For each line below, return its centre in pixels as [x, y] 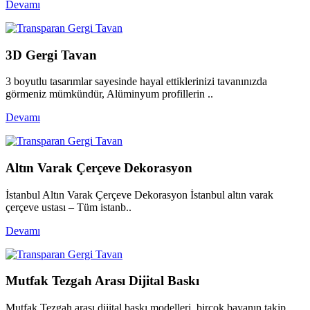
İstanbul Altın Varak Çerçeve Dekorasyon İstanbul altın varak [139, 194]
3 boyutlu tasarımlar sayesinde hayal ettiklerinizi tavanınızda [136, 82]
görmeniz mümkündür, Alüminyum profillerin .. [109, 94]
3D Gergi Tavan [51, 55]
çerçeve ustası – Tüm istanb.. [69, 207]
